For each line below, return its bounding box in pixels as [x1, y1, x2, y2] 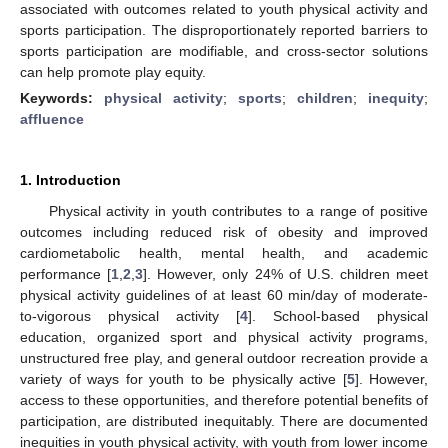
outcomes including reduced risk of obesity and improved [20, 223, 428, 240]
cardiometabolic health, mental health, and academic [20, 244, 428, 261]
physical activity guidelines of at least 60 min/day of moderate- [20, 286, 428, 303]
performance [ [20, 265, 112, 282]
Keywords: [20, 89, 104, 106]
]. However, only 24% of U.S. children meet [143, 265, 428, 282]
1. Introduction [20, 171, 121, 188]
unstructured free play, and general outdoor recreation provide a [20, 349, 428, 366]
